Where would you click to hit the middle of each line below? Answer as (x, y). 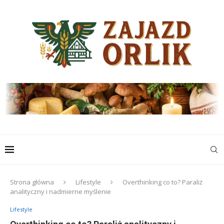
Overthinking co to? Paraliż (162, 182)
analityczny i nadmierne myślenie (60, 191)
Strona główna (32, 182)
